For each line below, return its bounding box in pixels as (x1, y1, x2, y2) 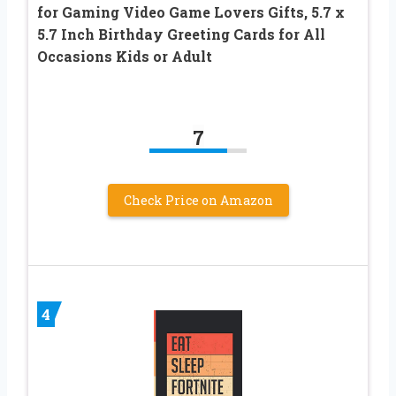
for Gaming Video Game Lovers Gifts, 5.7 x (37, 2, 345, 21)
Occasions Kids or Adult (37, 46, 212, 65)
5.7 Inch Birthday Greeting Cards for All (37, 24, 325, 43)
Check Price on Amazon (123, 191, 273, 209)
